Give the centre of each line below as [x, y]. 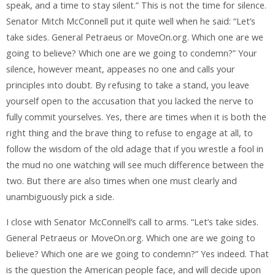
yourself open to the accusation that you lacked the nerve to [130, 101]
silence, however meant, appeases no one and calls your [121, 69]
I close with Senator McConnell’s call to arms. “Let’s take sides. [132, 222]
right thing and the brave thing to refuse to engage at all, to [130, 133]
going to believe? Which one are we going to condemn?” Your [132, 53]
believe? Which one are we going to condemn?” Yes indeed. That [137, 254]
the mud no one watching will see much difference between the [135, 165]
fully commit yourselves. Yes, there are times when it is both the [136, 117]
